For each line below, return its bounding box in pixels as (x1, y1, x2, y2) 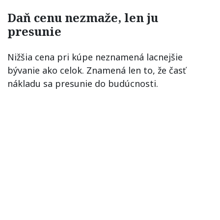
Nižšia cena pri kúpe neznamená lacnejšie (7, 51, 183, 63)
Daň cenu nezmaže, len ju (7, 9, 158, 26)
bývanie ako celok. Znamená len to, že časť (7, 64, 186, 76)
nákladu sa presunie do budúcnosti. (7, 77, 158, 89)
